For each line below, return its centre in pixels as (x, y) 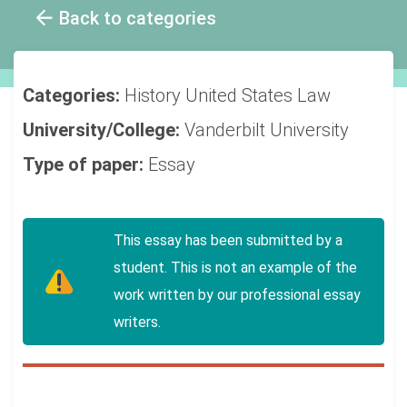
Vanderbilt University (267, 130)
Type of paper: (85, 164)
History (155, 95)
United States (241, 95)
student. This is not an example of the (235, 268)
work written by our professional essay (237, 295)
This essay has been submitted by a (228, 240)
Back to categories (138, 18)
